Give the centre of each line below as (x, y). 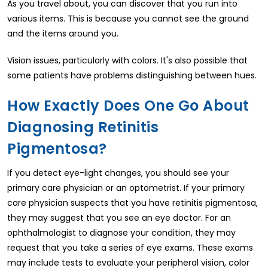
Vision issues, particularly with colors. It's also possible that (127, 61)
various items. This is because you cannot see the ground (128, 19)
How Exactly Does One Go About (128, 106)
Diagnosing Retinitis (83, 127)
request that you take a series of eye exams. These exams (130, 248)
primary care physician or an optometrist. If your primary (126, 188)
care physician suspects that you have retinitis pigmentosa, (133, 203)
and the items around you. (63, 34)
